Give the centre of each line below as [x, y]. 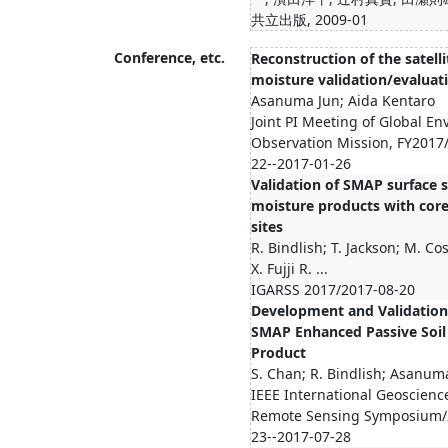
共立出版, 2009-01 [309, 19]
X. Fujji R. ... [289, 268]
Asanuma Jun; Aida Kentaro [343, 100]
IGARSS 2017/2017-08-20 [333, 289]
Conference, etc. [169, 57]
